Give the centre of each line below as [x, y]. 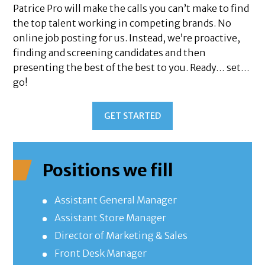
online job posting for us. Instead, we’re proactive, [127, 38]
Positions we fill [108, 171]
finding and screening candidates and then [110, 53]
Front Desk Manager [101, 253]
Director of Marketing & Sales [121, 236]
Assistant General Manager [116, 200]
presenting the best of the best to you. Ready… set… [132, 68]
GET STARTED [132, 116]
